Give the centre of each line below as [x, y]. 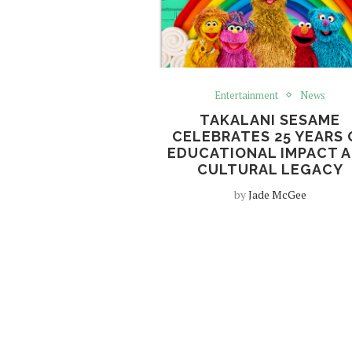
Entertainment [247, 95]
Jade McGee [277, 194]
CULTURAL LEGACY [270, 169]
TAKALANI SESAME [270, 119]
